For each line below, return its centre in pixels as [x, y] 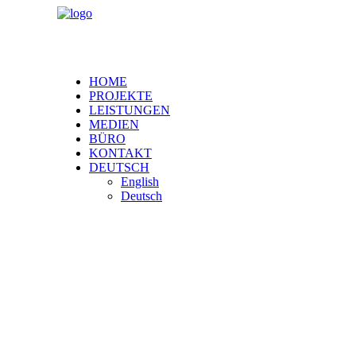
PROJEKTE [121, 96]
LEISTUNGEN [130, 110]
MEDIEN [114, 124]
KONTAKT [120, 153]
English [140, 182]
